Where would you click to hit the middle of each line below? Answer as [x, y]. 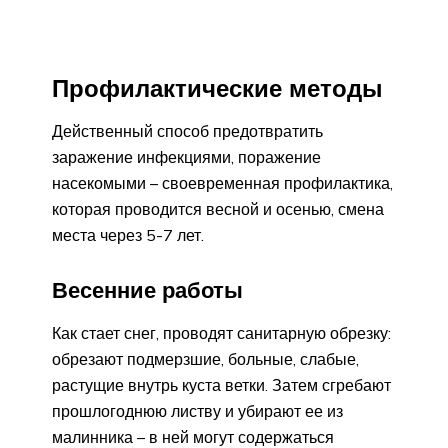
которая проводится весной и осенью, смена [218, 209]
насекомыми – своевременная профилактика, [222, 183]
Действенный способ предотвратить [187, 131]
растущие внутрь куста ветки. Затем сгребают [221, 384]
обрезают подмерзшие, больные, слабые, [205, 358]
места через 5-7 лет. [128, 235]
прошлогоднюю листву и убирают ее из [197, 410]
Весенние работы [147, 290]
